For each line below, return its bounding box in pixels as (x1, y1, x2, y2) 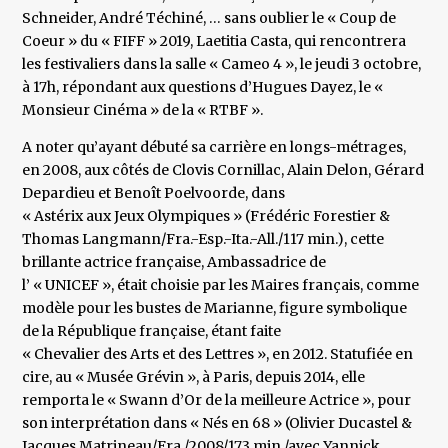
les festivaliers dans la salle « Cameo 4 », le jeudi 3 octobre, (22, 55, 422, 74)
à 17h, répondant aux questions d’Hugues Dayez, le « (22, 78, 384, 97)
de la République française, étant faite (22, 322, 282, 341)
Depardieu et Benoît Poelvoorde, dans (22, 184, 286, 203)
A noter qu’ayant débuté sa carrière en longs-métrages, (22, 138, 407, 157)
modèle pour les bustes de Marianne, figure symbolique (22, 299, 408, 318)
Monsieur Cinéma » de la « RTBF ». (22, 101, 264, 120)
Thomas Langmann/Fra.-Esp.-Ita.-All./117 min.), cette (22, 230, 385, 249)
